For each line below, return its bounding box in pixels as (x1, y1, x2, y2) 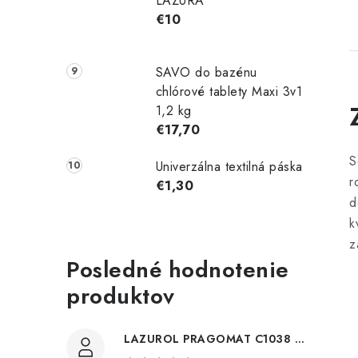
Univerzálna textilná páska (155, 157, 303, 176)
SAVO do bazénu (155, 62, 257, 82)
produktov (66, 279, 175, 312)
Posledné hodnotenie (66, 253, 289, 286)
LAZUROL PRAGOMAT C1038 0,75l (294, 330, 304, 347)
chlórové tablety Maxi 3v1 (155, 82, 303, 101)
